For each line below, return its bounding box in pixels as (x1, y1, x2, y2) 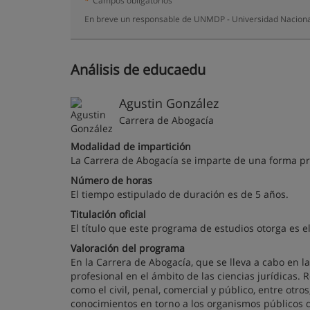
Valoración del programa (71, 241, 185, 255)
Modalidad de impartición (71, 140, 191, 153)
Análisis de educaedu (71, 60, 206, 79)
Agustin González (119, 95, 219, 111)
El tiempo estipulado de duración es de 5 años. (71, 188, 289, 201)
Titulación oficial (71, 208, 146, 221)
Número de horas (71, 174, 152, 187)
